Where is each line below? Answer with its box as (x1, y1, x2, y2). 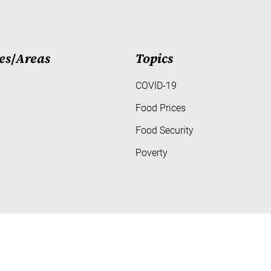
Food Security (135, 125, 194, 137)
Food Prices (135, 102, 186, 114)
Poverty (135, 147, 168, 159)
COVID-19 (135, 80, 177, 92)
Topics (135, 49, 173, 67)
